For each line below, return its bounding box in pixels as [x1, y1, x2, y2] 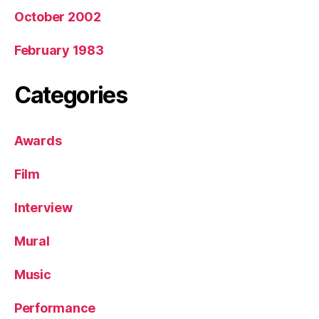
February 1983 [14, 42, 104, 58]
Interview [14, 199, 73, 215]
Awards [14, 132, 62, 148]
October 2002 [14, 9, 101, 24]
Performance [14, 300, 96, 315]
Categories [14, 80, 127, 109]
